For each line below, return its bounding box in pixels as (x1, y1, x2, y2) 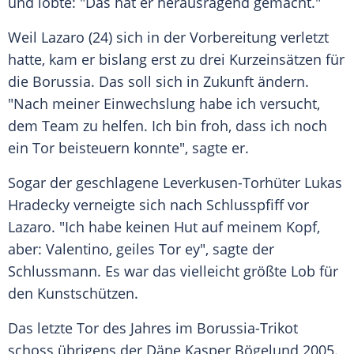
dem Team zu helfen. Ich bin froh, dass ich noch (8, 116, 327, 136)
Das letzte (8, 318, 77, 338)
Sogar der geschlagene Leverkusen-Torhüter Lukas (8, 173, 342, 193)
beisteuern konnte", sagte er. (55, 138, 249, 158)
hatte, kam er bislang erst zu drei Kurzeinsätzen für (8, 50, 345, 70)
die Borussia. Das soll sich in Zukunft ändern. (8, 72, 309, 92)
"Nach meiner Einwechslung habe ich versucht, (8, 94, 320, 114)
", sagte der (200, 239, 274, 259)
